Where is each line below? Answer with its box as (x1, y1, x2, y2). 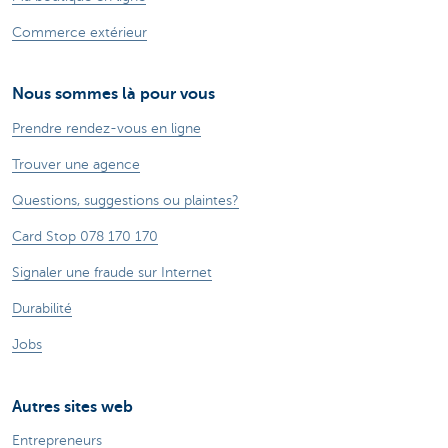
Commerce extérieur (12, 25, 147, 41)
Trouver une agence (12, 156, 140, 172)
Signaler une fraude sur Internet (12, 264, 212, 280)
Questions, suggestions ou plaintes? (12, 192, 239, 208)
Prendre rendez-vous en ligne (12, 120, 201, 136)
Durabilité (12, 300, 72, 316)
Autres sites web (12, 397, 133, 416)
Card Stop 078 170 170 (12, 228, 158, 244)
